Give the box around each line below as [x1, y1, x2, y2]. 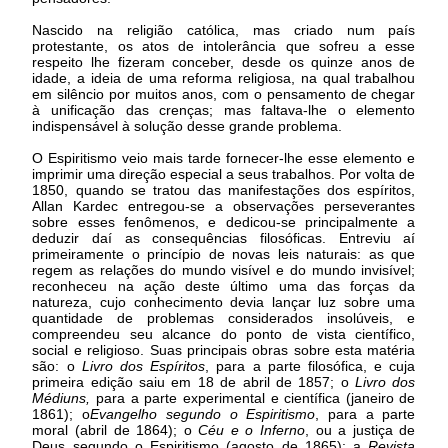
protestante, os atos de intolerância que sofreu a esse [32, 37, 416, 54]
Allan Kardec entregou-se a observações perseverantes [32, 197, 416, 214]
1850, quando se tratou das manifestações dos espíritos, [32, 181, 416, 198]
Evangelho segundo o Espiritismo [90, 405, 316, 422]
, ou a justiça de [305, 421, 416, 438]
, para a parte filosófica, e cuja [205, 357, 416, 374]
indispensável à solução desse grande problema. [32, 117, 343, 134]
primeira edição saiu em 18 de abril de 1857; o [32, 373, 356, 390]
